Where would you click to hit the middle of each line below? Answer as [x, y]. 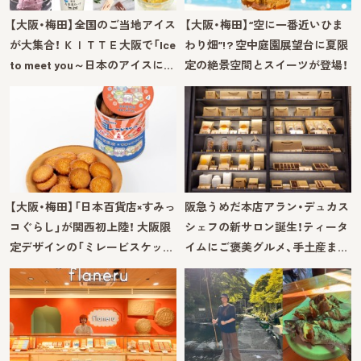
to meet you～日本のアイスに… [91, 65]
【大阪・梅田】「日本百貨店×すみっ [93, 206]
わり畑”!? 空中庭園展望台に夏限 [266, 45]
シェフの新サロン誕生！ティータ [266, 226]
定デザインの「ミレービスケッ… [91, 247]
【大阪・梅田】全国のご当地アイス [93, 25]
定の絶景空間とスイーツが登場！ [266, 65]
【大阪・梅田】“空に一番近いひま [264, 25]
